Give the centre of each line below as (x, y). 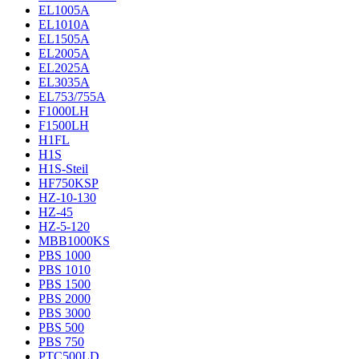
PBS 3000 (65, 313)
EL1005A (64, 10)
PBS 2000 (65, 298)
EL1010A (64, 24)
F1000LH (64, 111)
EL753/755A (72, 97)
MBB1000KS (74, 241)
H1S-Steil (63, 169)
